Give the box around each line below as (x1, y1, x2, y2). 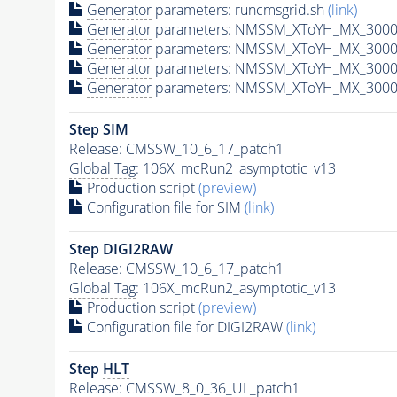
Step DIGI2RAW (68, 238, 173, 259)
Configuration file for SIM (82, 197, 245, 217)
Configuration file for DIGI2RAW (82, 316, 286, 337)
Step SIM (68, 119, 128, 139)
